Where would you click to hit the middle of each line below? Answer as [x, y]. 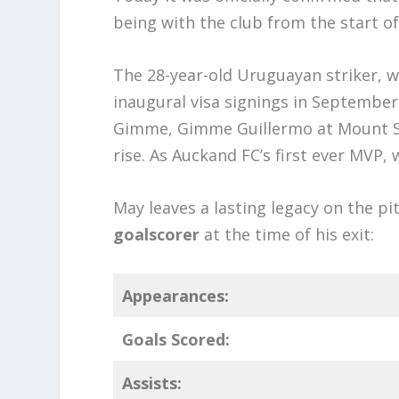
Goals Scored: [176, 339]
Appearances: [176, 295]
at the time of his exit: [287, 234]
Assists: [152, 383]
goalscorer [157, 234]
